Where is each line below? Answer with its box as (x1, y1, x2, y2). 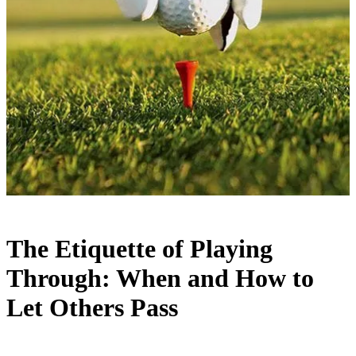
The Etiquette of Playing (6, 234, 273, 264)
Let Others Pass (6, 293, 178, 323)
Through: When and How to (6, 264, 314, 293)
